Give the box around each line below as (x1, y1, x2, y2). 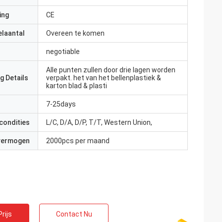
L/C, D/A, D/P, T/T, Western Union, (46, 118, 152, 126)
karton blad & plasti (46, 82, 107, 90)
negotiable (46, 48, 80, 55)
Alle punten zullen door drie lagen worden (46, 66, 175, 74)
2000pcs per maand (46, 137, 110, 145)
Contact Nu (55, 210, 92, 218)
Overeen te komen (46, 29, 105, 37)
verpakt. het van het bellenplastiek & (46, 74, 161, 82)
